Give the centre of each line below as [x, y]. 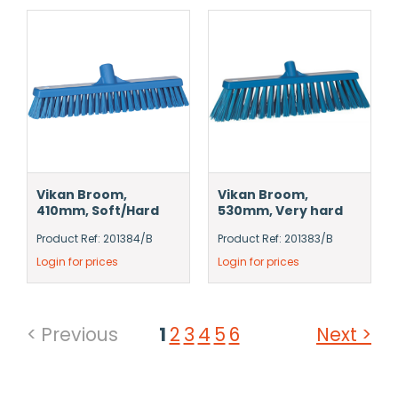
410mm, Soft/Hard [98, 211]
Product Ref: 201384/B [95, 239]
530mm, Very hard [280, 211]
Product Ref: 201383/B [275, 239]
